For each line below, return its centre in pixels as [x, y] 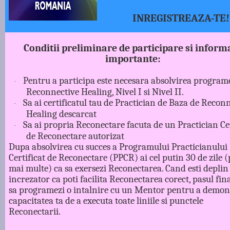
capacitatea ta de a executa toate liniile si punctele [106, 200]
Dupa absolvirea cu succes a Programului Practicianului [118, 147]
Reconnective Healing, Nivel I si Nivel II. [106, 92]
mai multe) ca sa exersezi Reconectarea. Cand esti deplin [119, 168]
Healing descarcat [61, 114]
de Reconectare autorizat [75, 136]
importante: [133, 59]
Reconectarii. [36, 211]
